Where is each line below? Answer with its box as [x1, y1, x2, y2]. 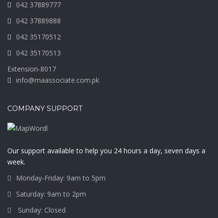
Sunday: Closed [16, 205, 66, 215]
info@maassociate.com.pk [16, 75, 99, 85]
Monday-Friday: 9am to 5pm [16, 173, 106, 183]
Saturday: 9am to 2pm [16, 189, 86, 199]
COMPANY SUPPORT [7, 104, 82, 113]
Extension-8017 [7, 64, 56, 73]
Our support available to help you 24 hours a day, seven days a [7, 146, 205, 156]
